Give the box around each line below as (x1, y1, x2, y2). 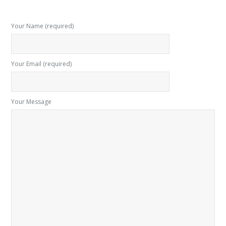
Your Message (11, 97, 52, 106)
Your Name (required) (11, 21, 74, 30)
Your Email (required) (11, 59, 72, 68)
